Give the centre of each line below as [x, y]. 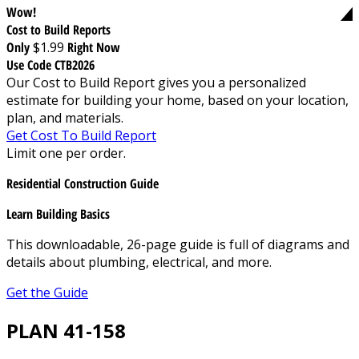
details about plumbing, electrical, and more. [139, 262]
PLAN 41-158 [66, 330]
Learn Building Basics [58, 214]
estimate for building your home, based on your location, [177, 100]
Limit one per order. [66, 153]
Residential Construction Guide [83, 183]
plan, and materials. [65, 117]
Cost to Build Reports [58, 29]
